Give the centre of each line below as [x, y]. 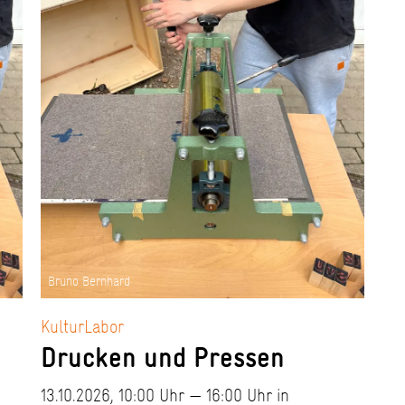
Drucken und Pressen [162, 358]
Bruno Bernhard [89, 282]
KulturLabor [82, 327]
